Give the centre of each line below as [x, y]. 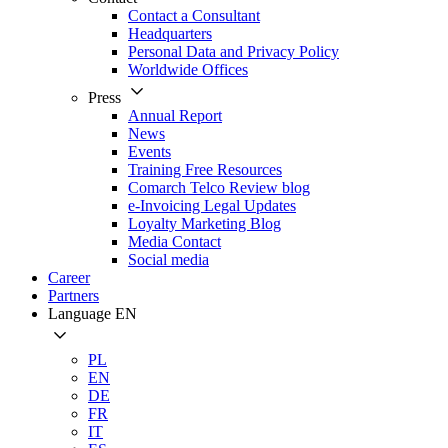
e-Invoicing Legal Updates [212, 205]
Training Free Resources [205, 169]
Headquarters [170, 33]
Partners [73, 295]
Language [81, 313]
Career [69, 277]
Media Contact [174, 241]
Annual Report [175, 115]
